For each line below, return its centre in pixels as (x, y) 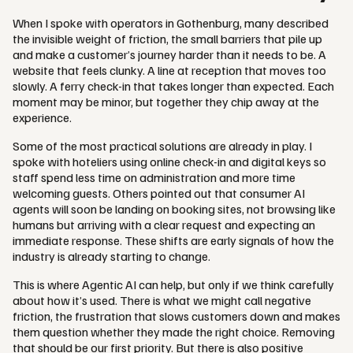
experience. (42, 118)
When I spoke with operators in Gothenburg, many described (171, 23)
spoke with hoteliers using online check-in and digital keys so (169, 162)
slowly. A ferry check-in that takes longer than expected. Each (173, 86)
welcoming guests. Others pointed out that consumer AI (159, 193)
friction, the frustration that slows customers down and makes (176, 316)
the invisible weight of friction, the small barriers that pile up (167, 39)
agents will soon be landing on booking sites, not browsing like (174, 209)
